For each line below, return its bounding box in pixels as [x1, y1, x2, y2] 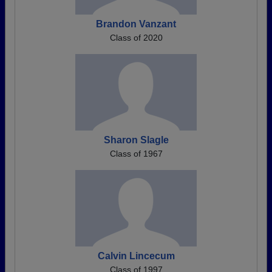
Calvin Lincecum [97, 251, 175, 261]
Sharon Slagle [103, 135, 169, 145]
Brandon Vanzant [96, 19, 176, 29]
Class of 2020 [109, 33, 163, 42]
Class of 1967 [109, 149, 163, 158]
